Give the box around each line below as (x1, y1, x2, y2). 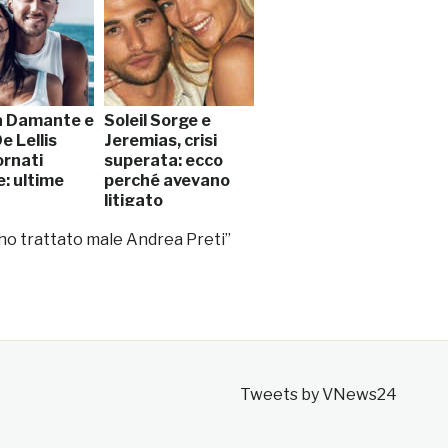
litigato (104, 190, 163, 210)
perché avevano (104, 170, 230, 190)
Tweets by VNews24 (239, 384, 397, 404)
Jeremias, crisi (104, 130, 217, 150)
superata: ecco (104, 150, 223, 170)
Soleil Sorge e (104, 110, 211, 130)
